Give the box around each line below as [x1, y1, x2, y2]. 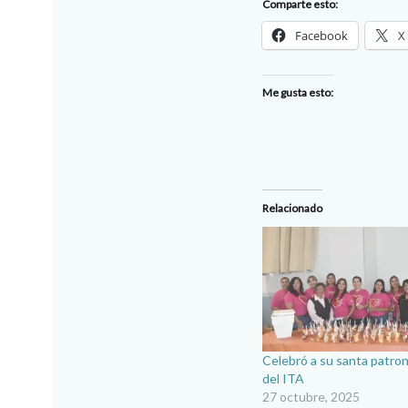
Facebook [295, 26, 348, 44]
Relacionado [262, 200, 322, 215]
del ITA [262, 371, 304, 387]
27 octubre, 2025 [262, 389, 360, 405]
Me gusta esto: [262, 85, 333, 99]
